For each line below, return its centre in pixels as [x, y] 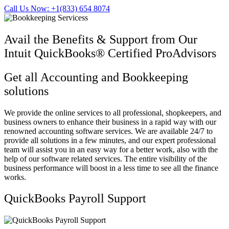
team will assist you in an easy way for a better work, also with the [111, 149]
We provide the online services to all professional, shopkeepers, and [113, 112]
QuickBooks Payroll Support [75, 199]
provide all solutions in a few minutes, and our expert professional [110, 140]
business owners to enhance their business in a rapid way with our [110, 122]
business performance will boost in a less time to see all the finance [111, 168]
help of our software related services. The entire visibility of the [106, 158]
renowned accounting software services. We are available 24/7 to [108, 131]
